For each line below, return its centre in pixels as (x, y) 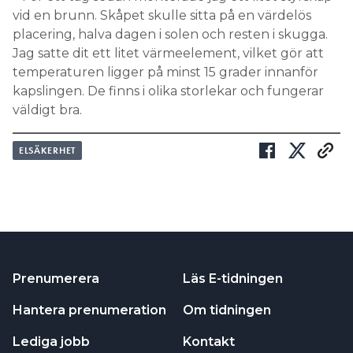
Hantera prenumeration (89, 310)
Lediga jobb (51, 341)
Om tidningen (227, 310)
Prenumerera (56, 278)
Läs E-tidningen (233, 278)
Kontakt (209, 341)
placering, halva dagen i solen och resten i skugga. (170, 34)
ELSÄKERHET (47, 150)
